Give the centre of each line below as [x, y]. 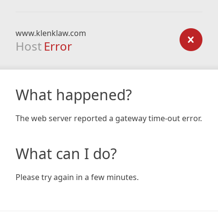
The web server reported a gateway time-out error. [109, 118]
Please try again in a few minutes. [77, 177]
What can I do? [66, 154]
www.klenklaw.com [51, 33]
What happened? [74, 95]
